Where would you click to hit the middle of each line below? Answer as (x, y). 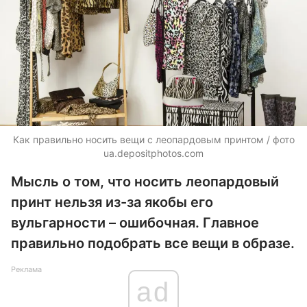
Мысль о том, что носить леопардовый (145, 182)
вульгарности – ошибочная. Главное (135, 223)
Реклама (26, 269)
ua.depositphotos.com (153, 153)
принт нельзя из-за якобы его (112, 202)
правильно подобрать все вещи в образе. (153, 243)
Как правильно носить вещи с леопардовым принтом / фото (153, 139)
